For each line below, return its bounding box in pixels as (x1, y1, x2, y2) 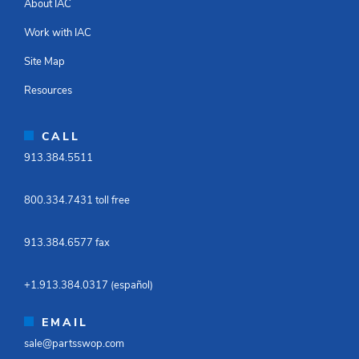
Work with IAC (24, 26, 91, 40)
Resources (24, 83, 72, 98)
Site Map (24, 54, 65, 69)
